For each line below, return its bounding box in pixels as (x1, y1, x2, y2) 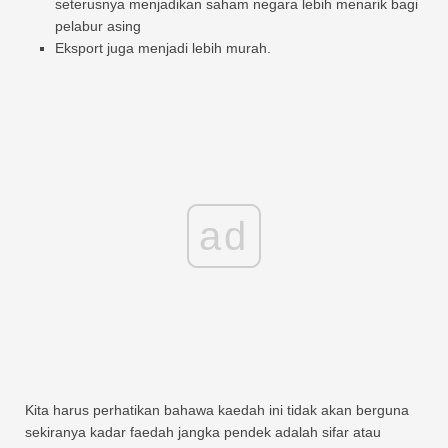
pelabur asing (55, 17, 141, 34)
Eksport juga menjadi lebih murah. (55, 39, 271, 56)
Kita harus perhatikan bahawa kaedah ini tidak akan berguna (25, 401, 409, 418)
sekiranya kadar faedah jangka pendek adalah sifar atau (25, 423, 381, 440)
